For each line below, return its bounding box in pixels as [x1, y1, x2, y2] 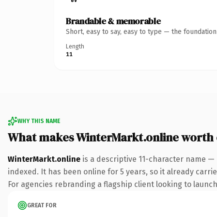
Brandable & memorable [66, 15, 161, 27]
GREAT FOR [27, 201, 57, 209]
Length [66, 43, 84, 50]
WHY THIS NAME [17, 117, 60, 124]
